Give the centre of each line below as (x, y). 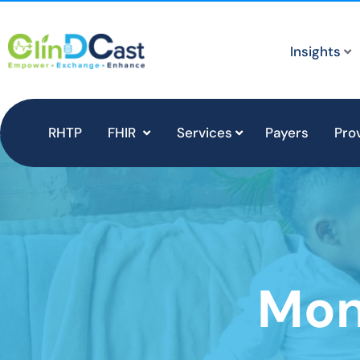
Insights (315, 51)
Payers (287, 133)
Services (205, 133)
